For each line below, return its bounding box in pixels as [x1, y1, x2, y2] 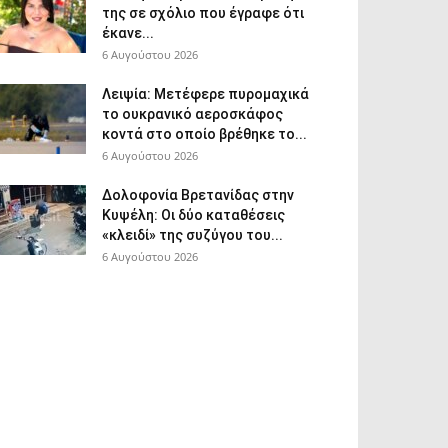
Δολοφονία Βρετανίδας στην [102, 187, 294, 203]
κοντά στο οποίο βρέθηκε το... [102, 126, 307, 142]
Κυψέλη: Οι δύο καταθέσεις [102, 207, 285, 223]
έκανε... [102, 25, 154, 41]
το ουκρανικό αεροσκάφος [102, 106, 283, 122]
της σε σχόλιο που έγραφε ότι [102, 5, 304, 21]
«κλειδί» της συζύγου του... [102, 227, 283, 243]
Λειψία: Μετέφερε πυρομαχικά [102, 86, 309, 102]
